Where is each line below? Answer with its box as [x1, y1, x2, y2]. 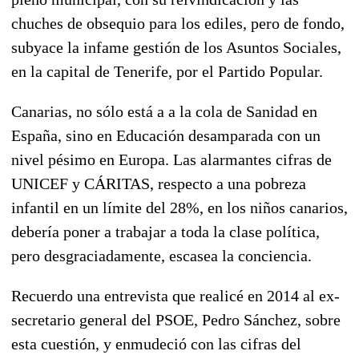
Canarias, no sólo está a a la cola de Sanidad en [11, 102, 317, 120]
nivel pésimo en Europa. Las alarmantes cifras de [11, 150, 332, 168]
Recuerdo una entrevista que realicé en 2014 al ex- [11, 286, 340, 305]
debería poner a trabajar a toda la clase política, [11, 222, 320, 240]
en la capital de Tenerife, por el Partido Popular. [11, 62, 323, 80]
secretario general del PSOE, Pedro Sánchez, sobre [11, 310, 341, 329]
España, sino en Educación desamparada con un [11, 126, 321, 144]
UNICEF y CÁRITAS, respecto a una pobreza [11, 174, 306, 192]
